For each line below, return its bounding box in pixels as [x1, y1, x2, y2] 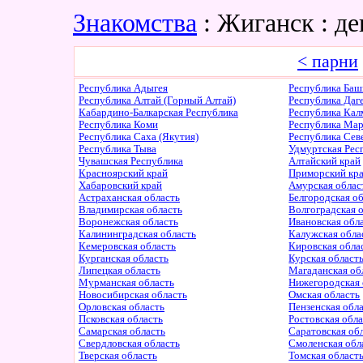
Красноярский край [79, 168, 168, 179]
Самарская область [79, 326, 165, 337]
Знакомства [73, 8, 197, 37]
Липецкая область [79, 265, 160, 276]
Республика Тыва [79, 143, 156, 155]
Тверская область [79, 350, 157, 361]
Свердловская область [79, 338, 180, 349]
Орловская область [79, 301, 164, 313]
